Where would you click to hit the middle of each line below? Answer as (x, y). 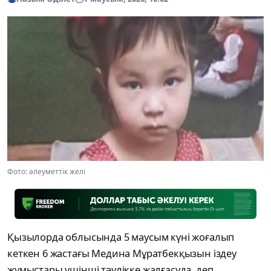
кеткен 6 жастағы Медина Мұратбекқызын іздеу (122, 253)
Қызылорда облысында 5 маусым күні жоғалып (121, 237)
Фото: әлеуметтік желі (46, 171)
